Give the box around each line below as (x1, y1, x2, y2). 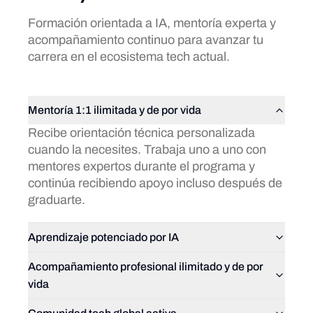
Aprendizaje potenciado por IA (28, 231, 179, 243)
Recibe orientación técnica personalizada (28, 126, 255, 140)
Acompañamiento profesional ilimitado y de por (28, 261, 263, 272)
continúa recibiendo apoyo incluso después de (28, 176, 282, 190)
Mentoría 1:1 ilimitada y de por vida (28, 104, 201, 116)
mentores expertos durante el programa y (28, 159, 255, 173)
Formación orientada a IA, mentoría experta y (28, 16, 276, 30)
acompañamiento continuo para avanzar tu (28, 33, 263, 47)
